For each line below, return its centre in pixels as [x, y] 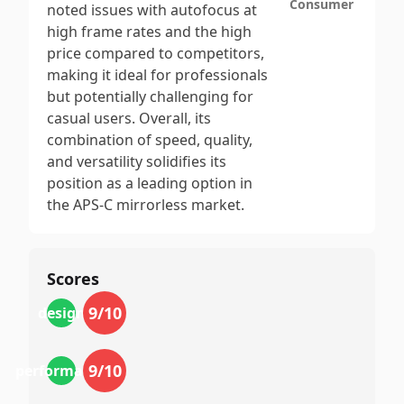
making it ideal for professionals [157, 75]
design [61, 313]
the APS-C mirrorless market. [146, 205]
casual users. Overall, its [129, 118]
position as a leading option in [150, 183]
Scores [73, 279]
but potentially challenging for [150, 96]
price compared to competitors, [156, 53]
